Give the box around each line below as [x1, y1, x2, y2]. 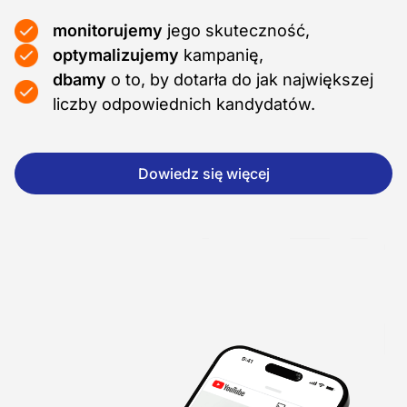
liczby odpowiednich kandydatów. [53, 94, 315, 114]
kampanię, [179, 45, 263, 65]
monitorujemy [53, 20, 163, 40]
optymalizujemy [53, 45, 179, 65]
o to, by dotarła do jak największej [106, 69, 373, 89]
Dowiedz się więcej [137, 164, 270, 183]
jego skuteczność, [163, 20, 310, 40]
